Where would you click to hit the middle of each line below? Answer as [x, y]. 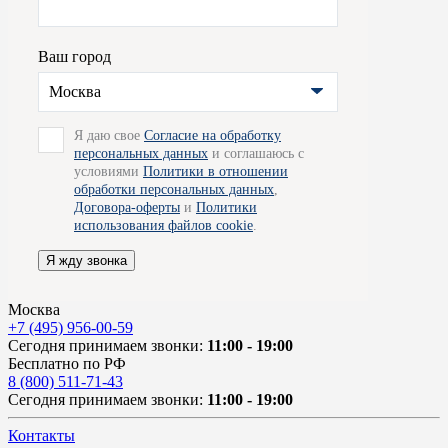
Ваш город [74, 57]
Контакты [41, 436]
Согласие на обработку [212, 136]
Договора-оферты [127, 208]
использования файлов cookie [163, 226]
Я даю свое [109, 136]
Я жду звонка [86, 261]
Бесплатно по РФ [67, 364]
